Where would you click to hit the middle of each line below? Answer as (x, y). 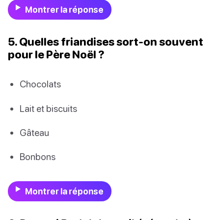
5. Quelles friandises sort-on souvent (106, 42)
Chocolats (40, 84)
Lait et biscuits (48, 108)
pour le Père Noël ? (56, 55)
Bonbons (38, 156)
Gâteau (34, 132)
